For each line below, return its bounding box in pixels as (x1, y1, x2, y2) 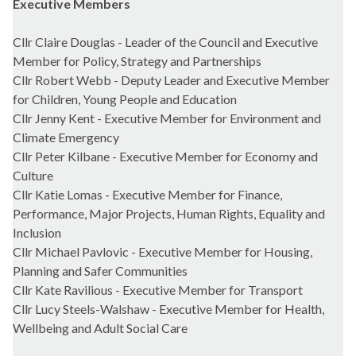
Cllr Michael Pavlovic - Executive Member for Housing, (13, 244, 312, 260)
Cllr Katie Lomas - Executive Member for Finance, (13, 187, 282, 203)
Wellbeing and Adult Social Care (13, 320, 188, 336)
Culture (13, 168, 53, 184)
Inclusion (13, 225, 61, 241)
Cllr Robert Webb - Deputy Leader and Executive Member (13, 72, 330, 88)
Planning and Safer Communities (13, 263, 188, 279)
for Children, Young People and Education (13, 91, 237, 107)
